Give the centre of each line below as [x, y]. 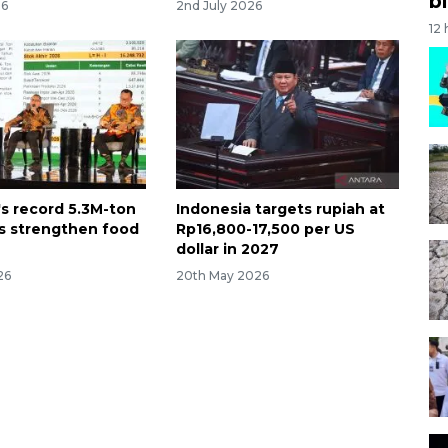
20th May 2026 [222, 275]
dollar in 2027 [227, 248]
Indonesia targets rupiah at [280, 208]
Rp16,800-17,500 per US [265, 228]
